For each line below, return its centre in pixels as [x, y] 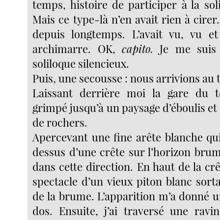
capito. [137, 48]
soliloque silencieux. [81, 63]
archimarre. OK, [77, 48]
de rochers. [60, 122]
